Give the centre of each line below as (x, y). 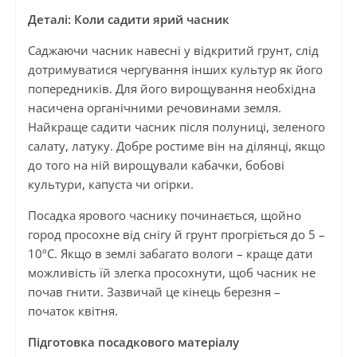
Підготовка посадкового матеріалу (133, 342)
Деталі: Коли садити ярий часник (128, 20)
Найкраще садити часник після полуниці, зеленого (176, 127)
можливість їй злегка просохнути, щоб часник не (171, 273)
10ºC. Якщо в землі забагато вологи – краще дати (170, 254)
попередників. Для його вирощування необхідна (171, 89)
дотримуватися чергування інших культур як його (175, 70)
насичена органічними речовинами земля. (154, 108)
